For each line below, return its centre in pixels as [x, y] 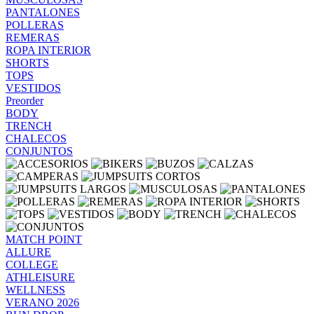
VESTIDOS [33, 88]
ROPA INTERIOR [48, 50]
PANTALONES [43, 12]
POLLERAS [35, 25]
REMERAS [33, 37]
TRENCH [29, 126]
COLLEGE [32, 265]
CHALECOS [36, 138]
